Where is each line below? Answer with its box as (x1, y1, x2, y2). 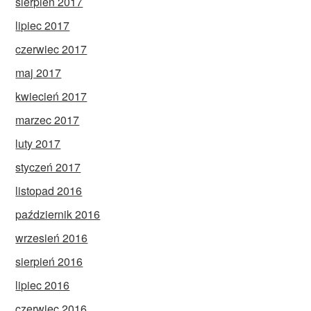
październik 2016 (15, 205, 101, 222)
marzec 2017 (15, 111, 80, 128)
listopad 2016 (15, 182, 83, 199)
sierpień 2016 (15, 253, 83, 269)
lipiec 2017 (15, 17, 70, 33)
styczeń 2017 (15, 158, 81, 175)
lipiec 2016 (15, 276, 70, 293)
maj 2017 (15, 64, 62, 81)
